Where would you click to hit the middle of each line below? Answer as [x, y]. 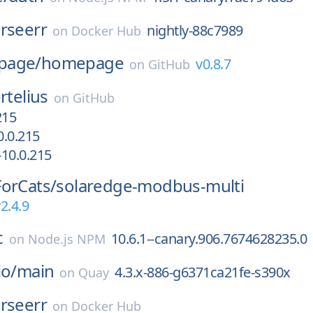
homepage [82, 63]
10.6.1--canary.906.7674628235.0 [209, 239]
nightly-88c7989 [195, 30]
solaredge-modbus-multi [150, 185]
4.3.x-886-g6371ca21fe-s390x [203, 272]
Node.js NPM [66, 239]
